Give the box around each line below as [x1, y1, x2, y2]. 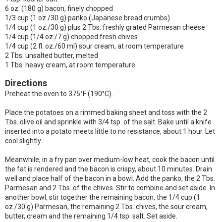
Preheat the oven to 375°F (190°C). [5, 90, 113, 98]
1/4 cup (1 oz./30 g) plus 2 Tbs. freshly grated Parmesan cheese [5, 23, 205, 31]
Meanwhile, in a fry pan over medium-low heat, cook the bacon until [5, 156, 215, 164]
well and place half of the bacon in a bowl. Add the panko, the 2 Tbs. [5, 174, 215, 182]
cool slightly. [5, 137, 42, 145]
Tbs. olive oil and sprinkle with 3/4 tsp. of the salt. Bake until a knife [5, 118, 212, 126]
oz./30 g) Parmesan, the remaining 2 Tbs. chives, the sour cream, [5, 203, 208, 211]
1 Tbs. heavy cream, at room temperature [5, 61, 135, 69]
